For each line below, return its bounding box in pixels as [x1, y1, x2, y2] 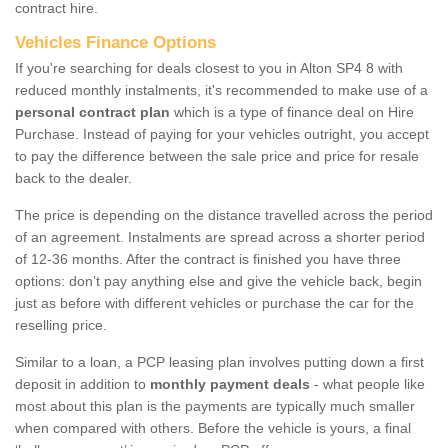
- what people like [310, 375, 425, 392]
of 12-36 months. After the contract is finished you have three [15, 250, 401, 267]
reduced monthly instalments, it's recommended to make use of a [15, 81, 428, 98]
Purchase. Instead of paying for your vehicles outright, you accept [15, 125, 429, 142]
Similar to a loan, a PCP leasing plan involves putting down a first [15, 353, 424, 370]
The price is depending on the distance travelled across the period [15, 206, 433, 223]
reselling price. [15, 316, 107, 333]
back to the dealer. [15, 169, 132, 186]
